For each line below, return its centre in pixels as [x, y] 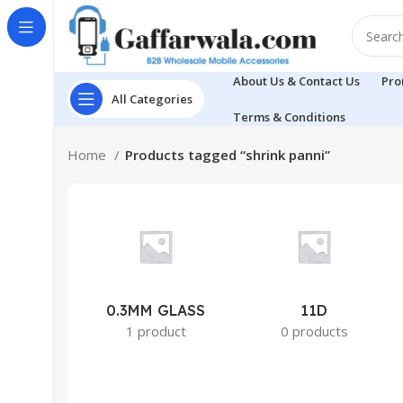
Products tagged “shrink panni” [228, 155]
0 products [314, 331]
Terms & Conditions [289, 116]
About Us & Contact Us [296, 81]
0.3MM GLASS [156, 310]
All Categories [152, 99]
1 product [156, 331]
